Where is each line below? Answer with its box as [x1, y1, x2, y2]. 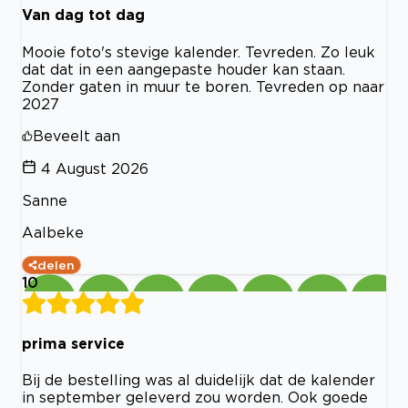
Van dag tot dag [22, 6, 145, 24]
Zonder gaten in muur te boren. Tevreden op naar [22, 77, 384, 95]
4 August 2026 [41, 159, 148, 177]
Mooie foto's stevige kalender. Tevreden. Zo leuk [22, 43, 375, 60]
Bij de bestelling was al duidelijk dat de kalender [22, 372, 375, 389]
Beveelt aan [33, 127, 120, 144]
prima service [22, 334, 125, 352]
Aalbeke [22, 223, 84, 240]
